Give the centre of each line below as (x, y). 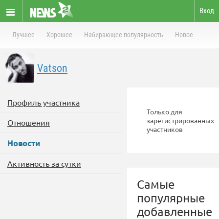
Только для (164, 111)
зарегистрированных (180, 120)
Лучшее (23, 35)
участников (165, 129)
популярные (171, 198)
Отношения (29, 122)
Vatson (52, 68)
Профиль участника (44, 102)
